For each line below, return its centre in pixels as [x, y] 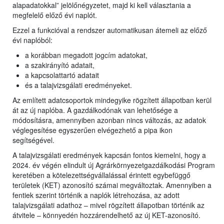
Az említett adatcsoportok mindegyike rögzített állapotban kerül [112, 100]
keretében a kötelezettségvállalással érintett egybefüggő [101, 175]
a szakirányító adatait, [60, 65]
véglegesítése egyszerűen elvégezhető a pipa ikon [92, 130]
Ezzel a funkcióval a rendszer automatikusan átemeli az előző [110, 30]
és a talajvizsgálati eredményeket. [78, 85]
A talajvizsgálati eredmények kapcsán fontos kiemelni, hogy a [109, 155]
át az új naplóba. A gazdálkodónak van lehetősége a [95, 110]
